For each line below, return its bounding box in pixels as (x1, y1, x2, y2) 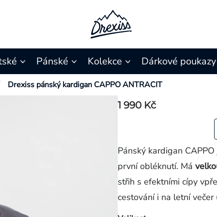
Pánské (36, 55, 68, 68)
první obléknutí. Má (118, 160, 196, 172)
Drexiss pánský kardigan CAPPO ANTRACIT (8, 79, 162, 90)
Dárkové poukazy (141, 55, 216, 68)
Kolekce (87, 55, 122, 68)
